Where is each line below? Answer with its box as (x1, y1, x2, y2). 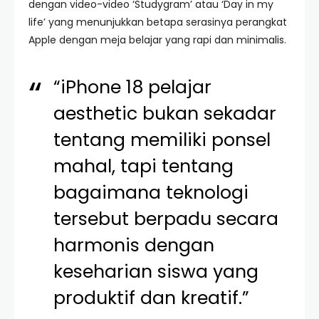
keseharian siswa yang (53, 259, 259, 284)
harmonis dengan (53, 233, 215, 258)
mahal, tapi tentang (53, 154, 234, 179)
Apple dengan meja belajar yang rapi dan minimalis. (28, 33, 286, 47)
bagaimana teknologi (53, 180, 249, 205)
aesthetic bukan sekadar (53, 101, 277, 126)
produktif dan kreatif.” (53, 286, 250, 310)
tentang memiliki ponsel (53, 127, 271, 152)
